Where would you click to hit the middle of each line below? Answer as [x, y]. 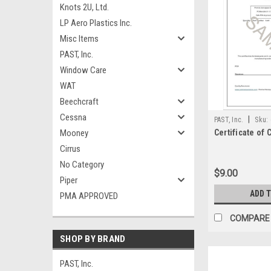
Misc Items [79, 39]
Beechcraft [79, 102]
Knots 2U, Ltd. [84, 7]
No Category [82, 165]
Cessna [73, 117]
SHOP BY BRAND [93, 239]
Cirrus [70, 149]
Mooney [74, 133]
